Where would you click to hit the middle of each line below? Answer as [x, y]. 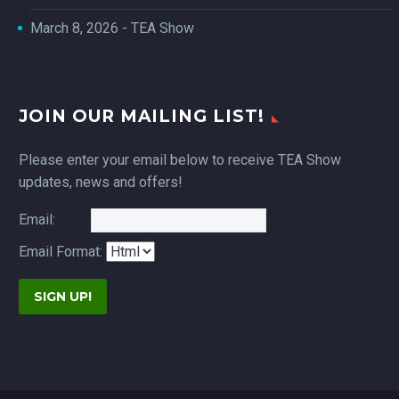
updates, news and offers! [101, 182]
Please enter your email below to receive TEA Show [180, 159]
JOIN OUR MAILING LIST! [142, 116]
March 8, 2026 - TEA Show [112, 28]
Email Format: [62, 252]
